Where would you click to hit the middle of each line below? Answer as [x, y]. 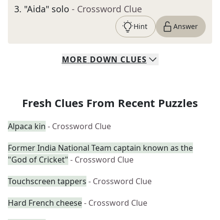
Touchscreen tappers [47, 181]
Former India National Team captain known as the [100, 148]
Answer [186, 26]
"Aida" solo [47, 9]
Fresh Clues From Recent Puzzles [110, 103]
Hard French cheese [45, 203]
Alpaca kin [27, 126]
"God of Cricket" [38, 160]
